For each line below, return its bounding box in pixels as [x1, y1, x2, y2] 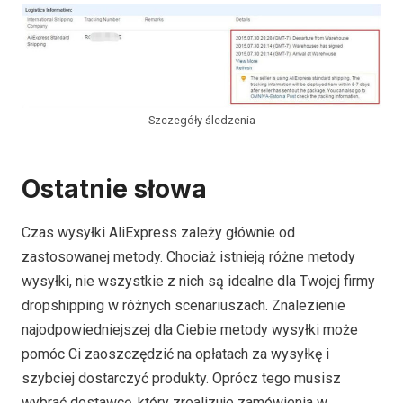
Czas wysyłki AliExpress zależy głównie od [22, 224, 295, 242]
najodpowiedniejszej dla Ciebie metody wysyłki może [22, 321, 358, 339]
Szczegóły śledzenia [148, 113, 255, 128]
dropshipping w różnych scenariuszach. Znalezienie [22, 297, 345, 315]
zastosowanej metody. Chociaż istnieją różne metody [22, 248, 355, 266]
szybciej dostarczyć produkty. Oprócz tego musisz [22, 370, 341, 388]
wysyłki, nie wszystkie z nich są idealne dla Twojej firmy [22, 273, 375, 291]
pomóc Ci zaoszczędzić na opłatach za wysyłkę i [22, 345, 329, 363]
